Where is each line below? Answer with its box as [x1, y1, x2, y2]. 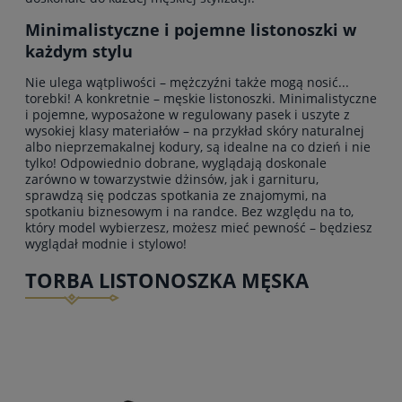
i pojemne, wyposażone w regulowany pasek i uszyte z [25, 105, 350, 123]
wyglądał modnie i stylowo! [25, 234, 187, 252]
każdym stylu [25, 39, 133, 62]
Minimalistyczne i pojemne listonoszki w [25, 18, 356, 40]
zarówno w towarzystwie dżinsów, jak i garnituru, [25, 170, 319, 188]
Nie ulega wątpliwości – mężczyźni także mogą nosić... [25, 73, 349, 91]
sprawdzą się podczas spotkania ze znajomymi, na [25, 186, 327, 204]
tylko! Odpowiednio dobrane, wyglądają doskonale [25, 153, 327, 171]
